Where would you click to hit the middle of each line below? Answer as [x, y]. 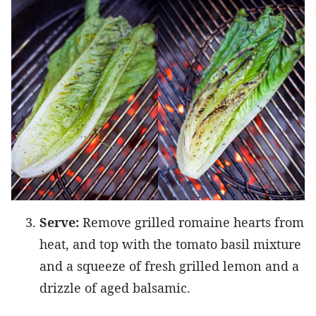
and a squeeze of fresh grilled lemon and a [169, 266]
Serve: [59, 222]
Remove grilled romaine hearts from [192, 222]
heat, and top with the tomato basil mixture [170, 244]
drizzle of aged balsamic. [115, 287]
